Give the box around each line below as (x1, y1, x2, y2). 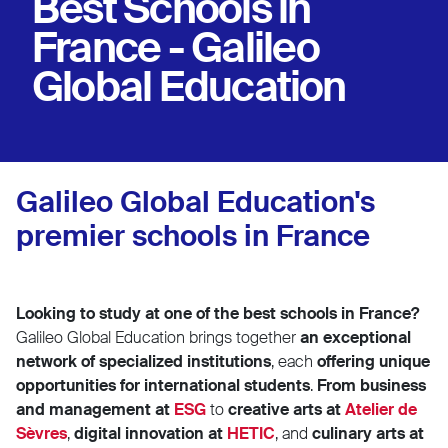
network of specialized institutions (16, 350, 271, 372)
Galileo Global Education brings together (16, 326, 300, 348)
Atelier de (345, 398, 417, 420)
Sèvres (16, 422, 67, 444)
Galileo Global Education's (16, 183, 375, 221)
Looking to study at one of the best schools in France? (16, 302, 419, 324)
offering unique (317, 350, 430, 372)
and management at (16, 398, 174, 420)
